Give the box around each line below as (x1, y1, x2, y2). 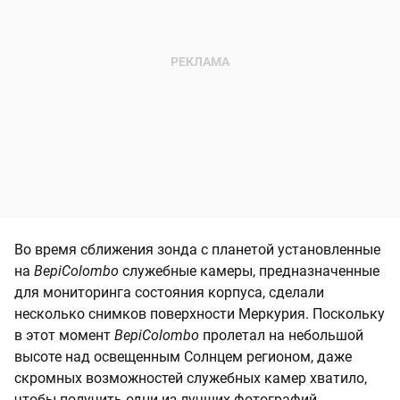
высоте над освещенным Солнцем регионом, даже (14, 348, 352, 366)
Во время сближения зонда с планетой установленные (14, 241, 380, 259)
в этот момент (14, 327, 114, 345)
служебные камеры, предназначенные (122, 262, 379, 280)
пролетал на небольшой (203, 327, 363, 345)
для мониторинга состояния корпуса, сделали (14, 284, 324, 302)
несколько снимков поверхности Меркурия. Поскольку (14, 305, 385, 323)
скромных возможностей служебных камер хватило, (14, 370, 367, 387)
